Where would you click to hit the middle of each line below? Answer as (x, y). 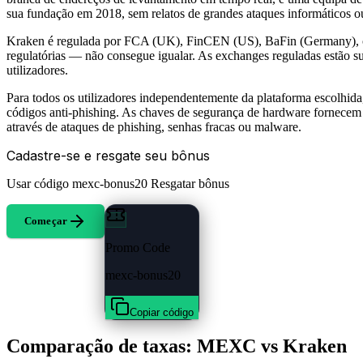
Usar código (38, 183)
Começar (46, 220)
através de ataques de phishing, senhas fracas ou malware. (154, 126)
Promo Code (137, 247)
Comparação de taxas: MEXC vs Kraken (177, 346)
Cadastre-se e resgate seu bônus (108, 155)
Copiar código (161, 312)
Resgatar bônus (190, 183)
